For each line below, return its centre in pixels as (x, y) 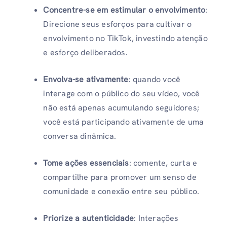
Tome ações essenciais (86, 163)
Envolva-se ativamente (86, 79)
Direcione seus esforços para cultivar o (118, 24)
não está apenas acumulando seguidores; (121, 107)
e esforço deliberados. (85, 52)
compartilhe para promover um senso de (120, 177)
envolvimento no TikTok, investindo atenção (125, 38)
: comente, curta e (163, 163)
